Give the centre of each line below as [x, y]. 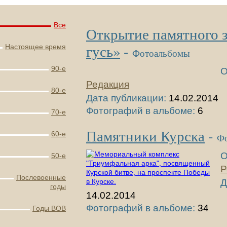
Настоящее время [35, 47]
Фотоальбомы [161, 53]
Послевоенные [41, 177]
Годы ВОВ [49, 208]
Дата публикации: [126, 98]
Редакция [108, 84]
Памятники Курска [145, 136]
